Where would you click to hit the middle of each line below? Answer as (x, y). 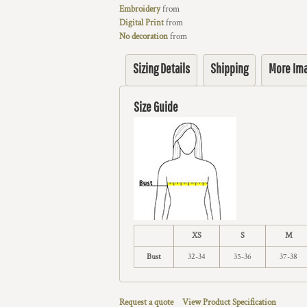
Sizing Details (161, 68)
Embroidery (140, 9)
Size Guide (156, 107)
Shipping (229, 68)
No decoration (144, 37)
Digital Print (142, 23)
